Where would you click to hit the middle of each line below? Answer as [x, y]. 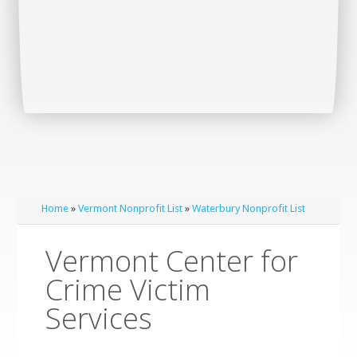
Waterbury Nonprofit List [249, 208]
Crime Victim [128, 290]
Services [99, 318]
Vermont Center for [172, 261]
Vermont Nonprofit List [131, 208]
